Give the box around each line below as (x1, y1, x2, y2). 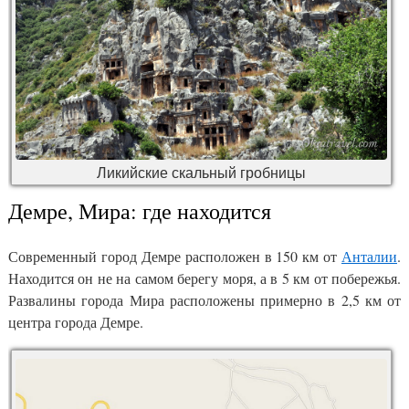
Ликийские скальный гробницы (97, 162, 306, 184)
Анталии (341, 246, 397, 267)
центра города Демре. (8, 312, 143, 332)
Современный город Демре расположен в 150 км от (8, 246, 341, 267)
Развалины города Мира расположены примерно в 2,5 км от (8, 290, 401, 310)
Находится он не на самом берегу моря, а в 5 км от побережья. (8, 268, 401, 288)
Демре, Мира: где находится (8, 196, 271, 226)
